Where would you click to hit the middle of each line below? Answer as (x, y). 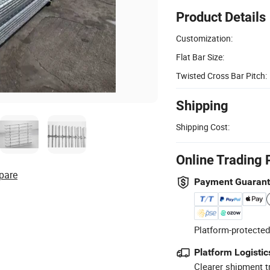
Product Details (221, 17)
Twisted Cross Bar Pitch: (221, 75)
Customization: (204, 38)
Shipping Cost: (203, 127)
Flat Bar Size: (200, 57)
